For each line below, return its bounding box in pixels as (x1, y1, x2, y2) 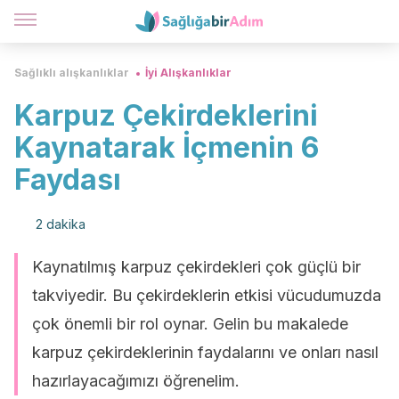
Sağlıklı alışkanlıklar (14, 66, 129, 79)
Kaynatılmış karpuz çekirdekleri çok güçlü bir (32, 257, 361, 276)
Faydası (14, 162, 121, 197)
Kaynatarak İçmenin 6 (14, 130, 319, 165)
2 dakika (36, 216, 85, 232)
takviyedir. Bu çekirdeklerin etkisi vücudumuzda (32, 286, 381, 305)
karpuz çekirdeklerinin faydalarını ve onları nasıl (32, 343, 379, 362)
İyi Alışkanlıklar (145, 66, 232, 79)
